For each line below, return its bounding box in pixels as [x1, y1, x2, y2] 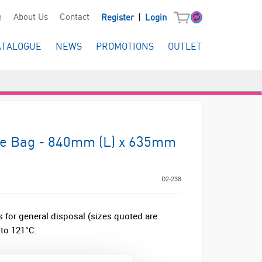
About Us [13, 13, 48, 23]
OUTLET [168, 42, 202, 52]
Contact [59, 13, 89, 23]
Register [101, 13, 136, 23]
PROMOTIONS [96, 42, 154, 52]
